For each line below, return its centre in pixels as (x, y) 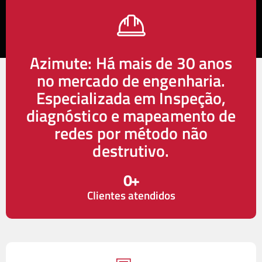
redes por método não (131, 133)
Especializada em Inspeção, (131, 98)
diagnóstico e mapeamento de (131, 115)
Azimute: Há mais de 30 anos (131, 63)
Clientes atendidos (131, 195)
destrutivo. (131, 150)
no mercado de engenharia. (131, 80)
